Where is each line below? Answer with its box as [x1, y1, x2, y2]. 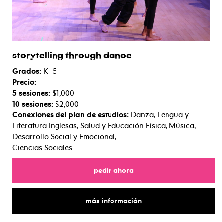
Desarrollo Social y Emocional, [12, 132, 116, 141]
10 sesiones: [12, 99, 55, 109]
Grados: [12, 66, 41, 76]
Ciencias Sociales [12, 143, 72, 152]
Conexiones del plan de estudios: [12, 110, 129, 119]
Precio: [12, 77, 36, 87]
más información [85, 196, 142, 205]
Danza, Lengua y [129, 110, 189, 119]
